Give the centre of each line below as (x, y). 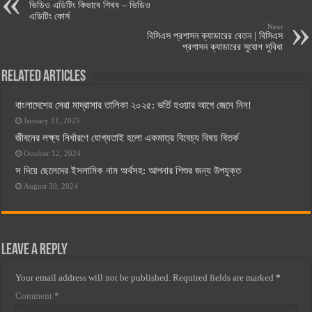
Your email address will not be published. (93, 277)
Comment (35, 295)
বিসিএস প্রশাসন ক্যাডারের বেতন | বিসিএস (214, 36)
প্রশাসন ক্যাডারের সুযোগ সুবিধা (232, 47)
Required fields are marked (225, 277)
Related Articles (44, 77)
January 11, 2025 (52, 120)
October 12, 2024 (53, 153)
